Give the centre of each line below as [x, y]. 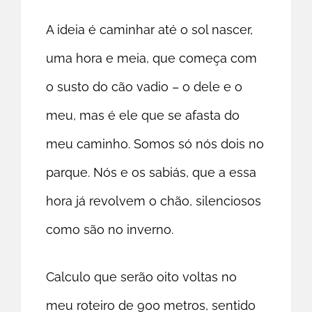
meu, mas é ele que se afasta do [143, 116]
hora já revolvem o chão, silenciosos [154, 201]
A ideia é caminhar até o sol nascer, [150, 30]
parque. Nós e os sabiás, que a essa [151, 173]
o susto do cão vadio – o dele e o [145, 87]
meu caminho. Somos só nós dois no [155, 144]
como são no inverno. [110, 230]
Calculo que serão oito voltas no [142, 277]
